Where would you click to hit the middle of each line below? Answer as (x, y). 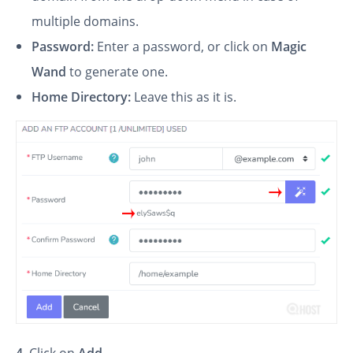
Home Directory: (81, 97)
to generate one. (117, 72)
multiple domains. (85, 22)
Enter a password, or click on (184, 47)
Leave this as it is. (184, 97)
